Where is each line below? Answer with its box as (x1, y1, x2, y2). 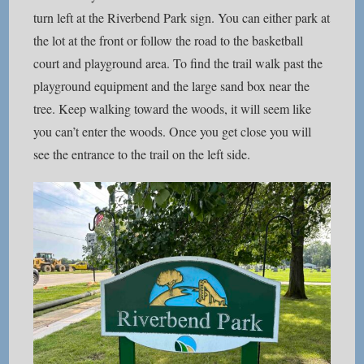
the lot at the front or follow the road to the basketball (33, 32, 304, 50)
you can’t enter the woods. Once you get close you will (33, 123, 312, 141)
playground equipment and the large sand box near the (33, 77, 310, 95)
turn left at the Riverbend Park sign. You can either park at (33, 9, 331, 27)
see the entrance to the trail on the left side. (33, 145, 251, 163)
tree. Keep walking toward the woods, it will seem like (33, 100, 312, 118)
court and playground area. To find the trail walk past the (33, 54, 323, 72)
